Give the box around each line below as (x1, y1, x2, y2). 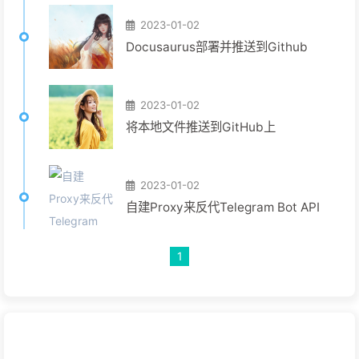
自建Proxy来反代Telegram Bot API (126, 200, 320, 215)
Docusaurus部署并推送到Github (126, 39, 308, 54)
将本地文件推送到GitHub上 (126, 119, 276, 135)
